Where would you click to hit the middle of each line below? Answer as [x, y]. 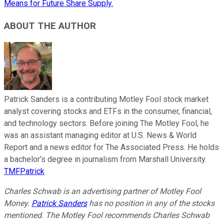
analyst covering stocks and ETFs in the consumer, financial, [108, 111]
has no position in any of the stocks [151, 203]
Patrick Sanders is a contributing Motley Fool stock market [106, 99]
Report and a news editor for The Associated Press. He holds [111, 147]
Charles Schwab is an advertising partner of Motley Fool [102, 191]
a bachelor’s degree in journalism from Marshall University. [105, 159]
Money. [18, 203]
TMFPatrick [24, 171]
